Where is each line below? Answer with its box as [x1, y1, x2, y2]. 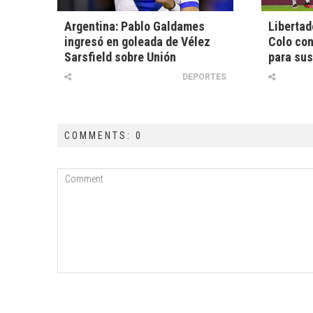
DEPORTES [182, 72, 226, 82]
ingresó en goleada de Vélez [64, 34, 210, 50]
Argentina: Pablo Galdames [64, 19, 205, 34]
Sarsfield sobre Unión [64, 50, 176, 65]
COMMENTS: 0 [64, 130, 143, 142]
